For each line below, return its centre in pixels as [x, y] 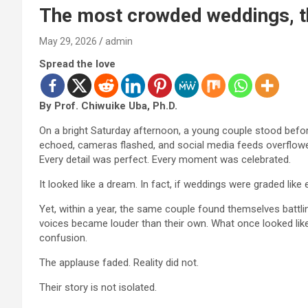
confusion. [63, 238]
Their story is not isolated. [98, 287]
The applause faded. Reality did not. [119, 262]
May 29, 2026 [68, 41]
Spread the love [77, 64]
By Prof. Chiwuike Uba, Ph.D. [108, 106]
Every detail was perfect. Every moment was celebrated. [165, 159]
